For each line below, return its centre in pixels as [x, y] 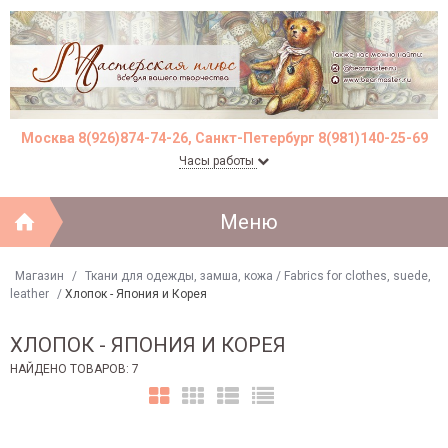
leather [29, 293]
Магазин [39, 275]
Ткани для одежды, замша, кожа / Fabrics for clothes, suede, [258, 275]
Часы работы [218, 160]
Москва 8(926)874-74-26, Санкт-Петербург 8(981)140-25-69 [224, 137]
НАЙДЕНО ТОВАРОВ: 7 [74, 368]
